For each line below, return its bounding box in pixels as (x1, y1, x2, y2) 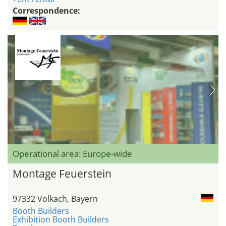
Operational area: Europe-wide (13, 148, 132, 160)
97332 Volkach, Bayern (13, 193, 98, 205)
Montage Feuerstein (13, 166, 111, 181)
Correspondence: (13, 5, 80, 17)
